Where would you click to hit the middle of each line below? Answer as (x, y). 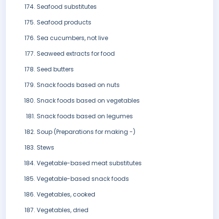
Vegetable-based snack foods (83, 179)
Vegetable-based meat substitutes (89, 163)
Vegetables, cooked (66, 195)
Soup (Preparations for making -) (86, 132)
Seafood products (64, 22)
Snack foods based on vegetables (88, 101)
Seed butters (55, 69)
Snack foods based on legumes (85, 116)
